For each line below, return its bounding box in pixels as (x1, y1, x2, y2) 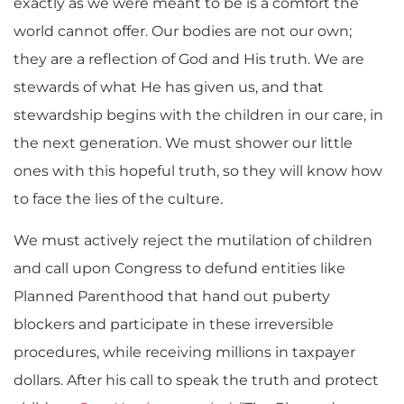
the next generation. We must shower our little (14, 134, 353, 152)
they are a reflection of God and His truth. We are (14, 50, 364, 69)
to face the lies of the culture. (14, 190, 223, 208)
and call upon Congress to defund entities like (14, 259, 345, 277)
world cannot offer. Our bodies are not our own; (14, 23, 352, 41)
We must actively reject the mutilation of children (14, 231, 372, 249)
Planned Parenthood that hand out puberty (14, 287, 330, 305)
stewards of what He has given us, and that (14, 78, 324, 96)
